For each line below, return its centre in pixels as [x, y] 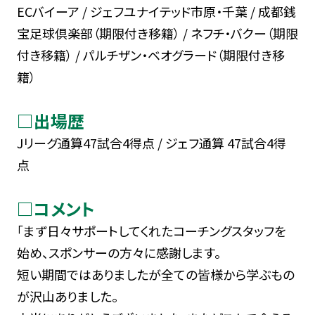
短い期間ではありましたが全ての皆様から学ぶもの [155, 274]
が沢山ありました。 [67, 296]
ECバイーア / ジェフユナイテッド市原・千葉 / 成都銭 [156, 11]
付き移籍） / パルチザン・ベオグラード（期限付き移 [150, 54]
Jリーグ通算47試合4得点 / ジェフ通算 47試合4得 [151, 142]
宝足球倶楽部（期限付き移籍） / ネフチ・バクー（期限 [157, 33]
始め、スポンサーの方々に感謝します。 [118, 252]
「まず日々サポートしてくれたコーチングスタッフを [151, 230]
